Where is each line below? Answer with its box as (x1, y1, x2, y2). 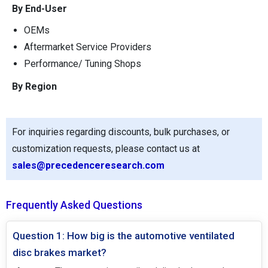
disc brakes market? (13, 246, 106, 259)
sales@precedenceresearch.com (12, 160, 165, 172)
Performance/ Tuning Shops (24, 58, 141, 70)
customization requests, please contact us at (12, 143, 200, 155)
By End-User (12, 3, 67, 15)
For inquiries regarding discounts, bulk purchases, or (12, 126, 230, 138)
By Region (12, 81, 57, 93)
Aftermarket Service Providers (24, 41, 151, 53)
